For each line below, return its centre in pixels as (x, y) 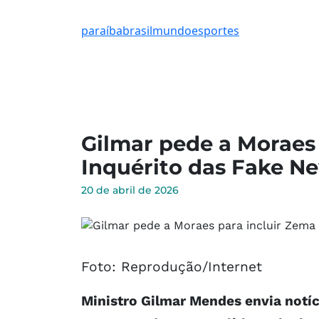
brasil (137, 31)
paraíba (102, 31)
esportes (215, 31)
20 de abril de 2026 (130, 190)
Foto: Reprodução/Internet (172, 266)
